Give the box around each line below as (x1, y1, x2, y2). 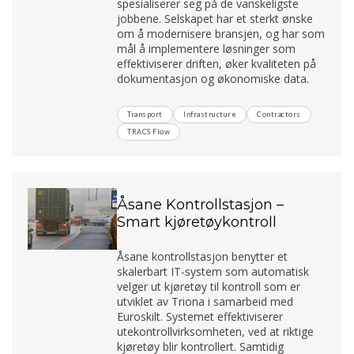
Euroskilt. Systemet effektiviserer (117, 308, 284, 324)
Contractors (257, 109, 301, 119)
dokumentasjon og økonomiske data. (117, 70, 310, 86)
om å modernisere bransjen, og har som (117, 25, 326, 41)
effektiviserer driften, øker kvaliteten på (117, 55, 317, 71)
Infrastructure (183, 109, 237, 119)
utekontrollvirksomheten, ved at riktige (117, 323, 314, 339)
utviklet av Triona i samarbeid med (117, 293, 294, 309)
